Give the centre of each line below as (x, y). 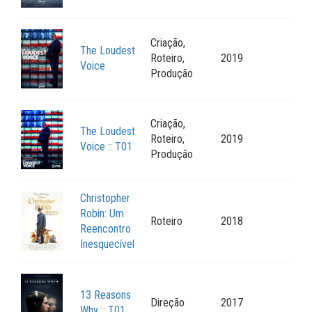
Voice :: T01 (106, 147)
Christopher (105, 198)
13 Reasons (106, 295)
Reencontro (106, 229)
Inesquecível (107, 244)
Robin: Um (102, 214)
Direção (167, 303)
